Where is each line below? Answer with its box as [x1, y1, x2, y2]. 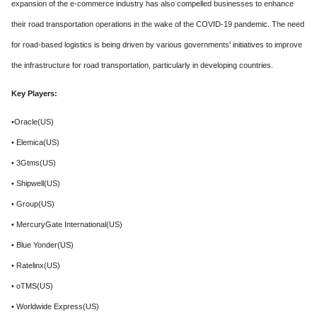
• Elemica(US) [11, 138, 59, 146]
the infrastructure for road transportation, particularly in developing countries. [11, 61, 273, 69]
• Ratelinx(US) [11, 261, 60, 270]
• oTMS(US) [11, 282, 53, 290]
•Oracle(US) [11, 117, 54, 126]
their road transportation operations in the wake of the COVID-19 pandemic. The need [11, 20, 304, 28]
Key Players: [11, 89, 57, 98]
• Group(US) [11, 200, 54, 208]
